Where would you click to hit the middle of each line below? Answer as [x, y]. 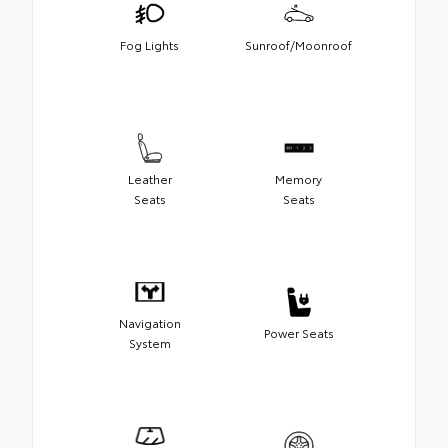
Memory [298, 179]
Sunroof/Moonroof [298, 45]
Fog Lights [149, 45]
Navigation [149, 323]
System [149, 343]
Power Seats [298, 333]
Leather [149, 179]
